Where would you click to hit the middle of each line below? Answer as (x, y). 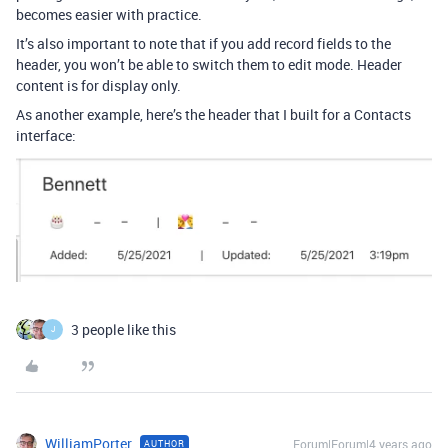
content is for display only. (98, 86)
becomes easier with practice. (109, 15)
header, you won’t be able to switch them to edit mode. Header (209, 65)
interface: (46, 136)
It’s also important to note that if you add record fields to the (203, 44)
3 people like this (123, 329)
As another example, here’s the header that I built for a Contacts (213, 115)
